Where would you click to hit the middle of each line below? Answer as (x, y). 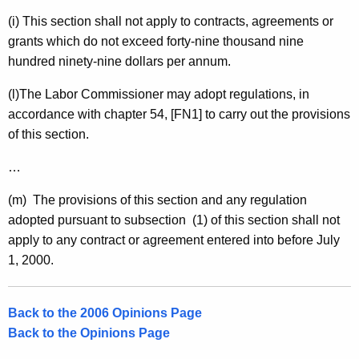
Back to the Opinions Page (89, 333)
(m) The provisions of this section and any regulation (157, 200)
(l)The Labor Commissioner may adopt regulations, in (159, 95)
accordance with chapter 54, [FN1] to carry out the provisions (179, 115)
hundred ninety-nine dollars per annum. (119, 62)
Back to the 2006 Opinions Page (105, 313)
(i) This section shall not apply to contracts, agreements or (171, 22)
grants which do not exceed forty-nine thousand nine (156, 42)
